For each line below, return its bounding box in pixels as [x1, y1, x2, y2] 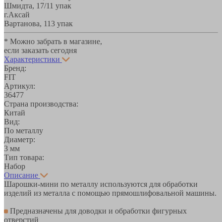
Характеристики [4, 55, 60, 63]
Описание [4, 170, 38, 179]
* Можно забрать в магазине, [4, 37, 102, 46]
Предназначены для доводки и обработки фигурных [8, 206, 187, 215]
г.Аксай [4, 10, 30, 19]
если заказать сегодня [4, 46, 77, 55]
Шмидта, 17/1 [4, 1, 50, 10]
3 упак [51, 19, 73, 28]
